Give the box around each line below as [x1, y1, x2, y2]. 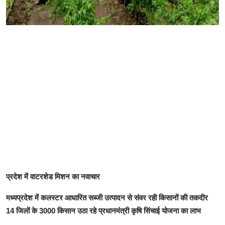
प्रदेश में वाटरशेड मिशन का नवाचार [6, 172, 100, 181]
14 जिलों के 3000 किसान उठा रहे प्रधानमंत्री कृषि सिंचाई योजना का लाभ [6, 206, 201, 215]
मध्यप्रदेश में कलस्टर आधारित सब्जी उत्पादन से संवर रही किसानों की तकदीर [6, 193, 208, 202]
